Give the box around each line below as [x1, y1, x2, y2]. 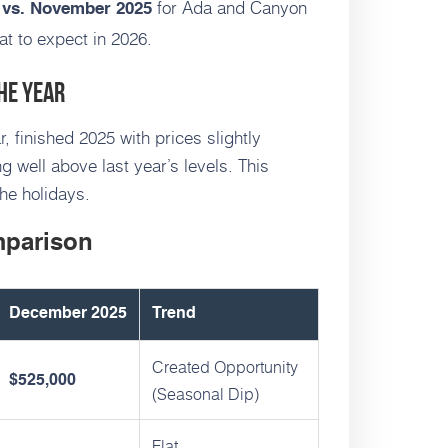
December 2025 [9, 306, 127, 323]
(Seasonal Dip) [152, 381, 259, 407]
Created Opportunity [152, 354, 298, 380]
